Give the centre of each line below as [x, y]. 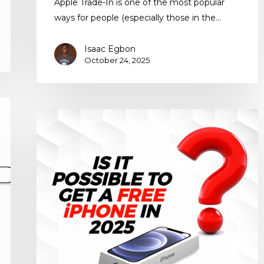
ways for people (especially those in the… [138, 18]
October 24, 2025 [117, 60]
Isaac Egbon [110, 49]
